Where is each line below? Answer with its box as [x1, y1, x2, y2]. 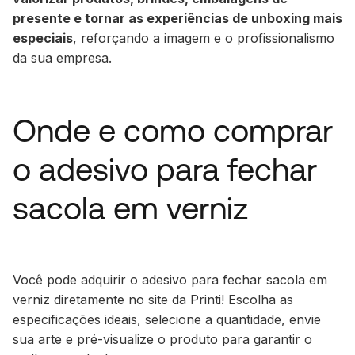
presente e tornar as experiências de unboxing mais [13, 10, 342, 26]
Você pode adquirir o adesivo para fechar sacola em [13, 271, 327, 288]
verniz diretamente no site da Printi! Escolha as [13, 291, 293, 307]
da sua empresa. [13, 49, 112, 66]
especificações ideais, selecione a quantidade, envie [13, 311, 321, 327]
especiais [13, 29, 73, 46]
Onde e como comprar [13, 112, 333, 148]
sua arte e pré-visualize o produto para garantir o [13, 330, 312, 347]
